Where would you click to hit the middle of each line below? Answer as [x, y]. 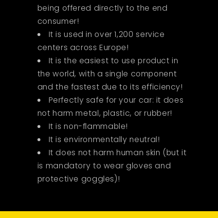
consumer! [58, 21]
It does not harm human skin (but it [118, 153]
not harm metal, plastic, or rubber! [105, 113]
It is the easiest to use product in [113, 61]
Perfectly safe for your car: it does [116, 100]
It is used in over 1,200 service [107, 35]
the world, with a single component [107, 74]
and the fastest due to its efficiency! [110, 87]
